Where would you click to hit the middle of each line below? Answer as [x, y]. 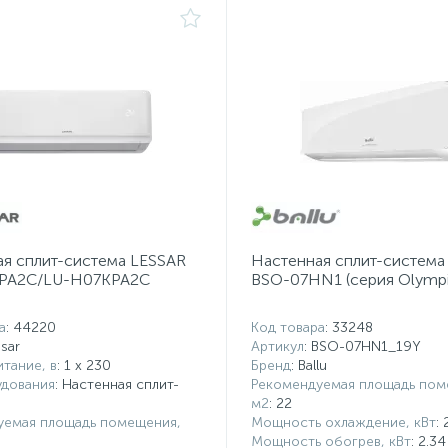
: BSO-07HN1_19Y [362, 346]
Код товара [287, 327]
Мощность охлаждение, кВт [343, 422]
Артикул [277, 346]
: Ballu [308, 365]
